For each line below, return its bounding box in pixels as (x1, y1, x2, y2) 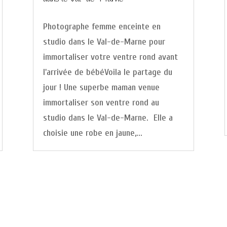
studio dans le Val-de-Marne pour (43, 36, 165, 47)
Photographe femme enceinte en (43, 21, 161, 32)
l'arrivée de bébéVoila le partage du (43, 66, 172, 78)
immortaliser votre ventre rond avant (43, 51, 178, 62)
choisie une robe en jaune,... (43, 127, 142, 138)
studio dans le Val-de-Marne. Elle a (43, 112, 173, 123)
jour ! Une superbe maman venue (43, 82, 160, 93)
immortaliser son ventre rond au (43, 97, 159, 108)
